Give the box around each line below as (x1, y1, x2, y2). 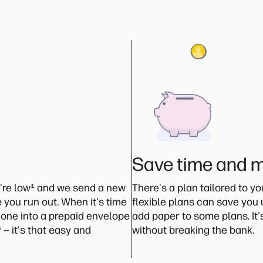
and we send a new (35, 181, 126, 194)
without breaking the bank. (131, 224, 254, 237)
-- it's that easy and (1, 224, 91, 237)
